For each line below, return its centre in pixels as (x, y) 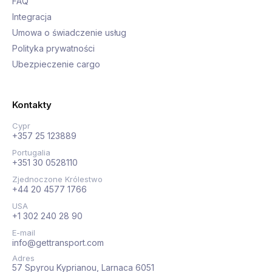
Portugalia (31, 152)
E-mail (24, 232)
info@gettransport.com (58, 242)
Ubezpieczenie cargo (56, 64)
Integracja (32, 16)
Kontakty (32, 104)
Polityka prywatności (53, 48)
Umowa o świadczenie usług (69, 32)
